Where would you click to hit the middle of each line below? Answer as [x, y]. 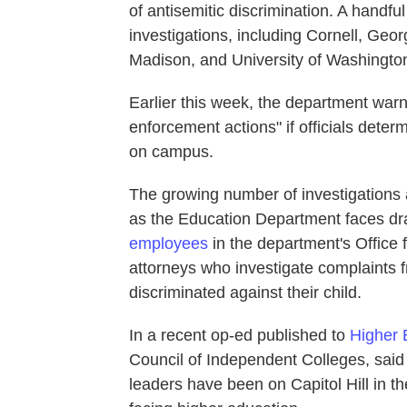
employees [169, 243]
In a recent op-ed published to [239, 335]
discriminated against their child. [245, 293]
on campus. [171, 152]
